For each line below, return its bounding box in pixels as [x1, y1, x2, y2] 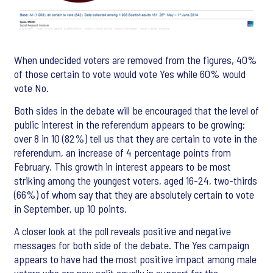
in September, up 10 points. [14, 202, 127, 216]
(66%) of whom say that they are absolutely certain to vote [14, 188, 254, 202]
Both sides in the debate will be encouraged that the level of [14, 104, 259, 118]
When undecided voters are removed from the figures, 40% [14, 53, 257, 67]
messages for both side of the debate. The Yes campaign [14, 238, 249, 252]
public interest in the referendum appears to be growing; [14, 118, 245, 132]
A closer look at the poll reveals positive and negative [14, 224, 231, 238]
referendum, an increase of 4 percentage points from [14, 146, 231, 160]
